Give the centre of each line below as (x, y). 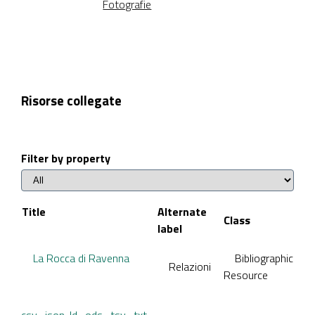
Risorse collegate (71, 100)
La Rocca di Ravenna (81, 258)
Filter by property (66, 158)
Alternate (182, 211)
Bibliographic (264, 258)
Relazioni (190, 266)
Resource (246, 275)
